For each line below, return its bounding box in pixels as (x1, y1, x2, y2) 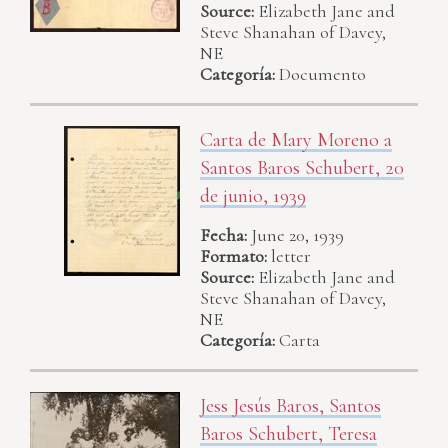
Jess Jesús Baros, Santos (200, 393, 381, 418)
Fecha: (200, 223, 247, 246)
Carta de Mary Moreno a (200, 128, 392, 153)
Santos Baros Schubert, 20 (200, 156, 404, 181)
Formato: (200, 244, 267, 267)
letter (271, 244, 311, 267)
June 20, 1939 (251, 223, 344, 246)
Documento (279, 63, 366, 86)
